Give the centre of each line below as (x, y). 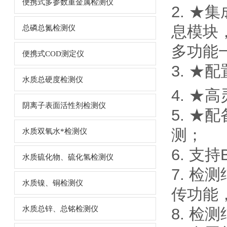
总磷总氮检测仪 (49, 28)
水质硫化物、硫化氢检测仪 (68, 157)
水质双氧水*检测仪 (54, 131)
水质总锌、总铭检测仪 (60, 209)
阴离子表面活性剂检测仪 (64, 105)
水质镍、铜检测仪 (52, 183)
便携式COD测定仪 (53, 54)
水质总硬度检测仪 (52, 80)
